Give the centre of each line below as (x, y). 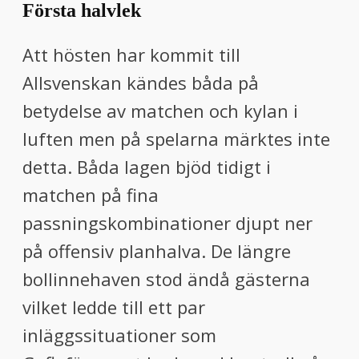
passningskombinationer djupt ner (167, 223)
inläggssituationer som (119, 335)
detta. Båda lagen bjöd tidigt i (147, 167)
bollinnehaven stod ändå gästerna (166, 279)
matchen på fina (91, 195)
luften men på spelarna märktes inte (176, 139)
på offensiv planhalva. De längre (157, 251)
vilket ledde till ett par (114, 307)
